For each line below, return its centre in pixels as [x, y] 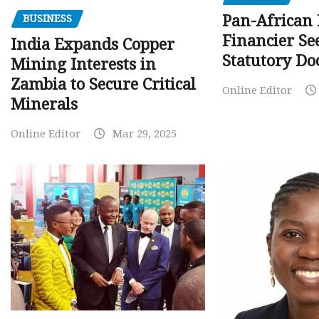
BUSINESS [47, 19]
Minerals [44, 104]
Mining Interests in [83, 64]
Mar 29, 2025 [145, 134]
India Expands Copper [93, 45]
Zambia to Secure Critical [103, 84]
